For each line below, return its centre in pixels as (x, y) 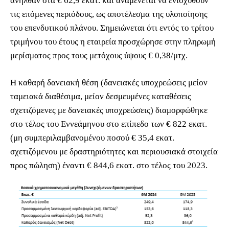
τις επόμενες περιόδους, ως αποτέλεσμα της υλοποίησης (109, 14)
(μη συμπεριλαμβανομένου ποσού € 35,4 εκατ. (92, 138)
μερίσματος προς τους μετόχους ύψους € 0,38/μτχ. (99, 55)
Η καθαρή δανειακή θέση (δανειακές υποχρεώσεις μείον (109, 82)
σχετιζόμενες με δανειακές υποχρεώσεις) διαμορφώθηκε (109, 110)
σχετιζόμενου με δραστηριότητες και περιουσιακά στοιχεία (114, 151)
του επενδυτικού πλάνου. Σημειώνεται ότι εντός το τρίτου (112, 28)
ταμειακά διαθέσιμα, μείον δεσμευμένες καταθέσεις (101, 96)
